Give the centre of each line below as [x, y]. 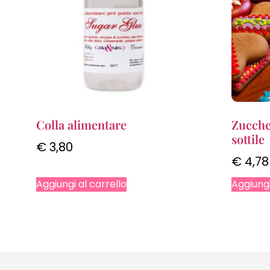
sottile [248, 139]
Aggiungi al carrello [81, 184]
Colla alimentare [81, 124]
